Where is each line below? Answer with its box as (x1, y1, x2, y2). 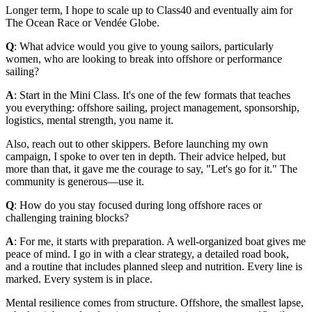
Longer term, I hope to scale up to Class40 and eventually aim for (6, 3, 292, 16)
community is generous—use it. (6, 175, 144, 187)
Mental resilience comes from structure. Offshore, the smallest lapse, (6, 296, 304, 309)
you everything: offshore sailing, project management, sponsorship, (6, 101, 299, 114)
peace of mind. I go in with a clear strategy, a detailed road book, (6, 247, 289, 260)
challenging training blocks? (6, 211, 129, 224)
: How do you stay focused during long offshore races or (14, 198, 262, 211)
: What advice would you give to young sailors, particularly (14, 40, 274, 52)
